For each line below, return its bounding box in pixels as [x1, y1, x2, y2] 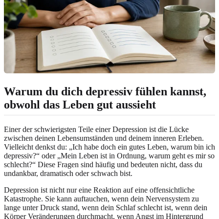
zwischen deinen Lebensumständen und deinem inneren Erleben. [4, 134, 204, 143]
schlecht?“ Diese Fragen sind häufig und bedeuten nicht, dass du [4, 160, 202, 169]
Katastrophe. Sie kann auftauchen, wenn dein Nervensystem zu [4, 195, 199, 203]
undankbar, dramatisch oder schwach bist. [4, 169, 132, 178]
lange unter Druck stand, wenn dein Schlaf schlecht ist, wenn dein [4, 203, 207, 212]
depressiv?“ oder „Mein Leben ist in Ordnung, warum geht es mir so [4, 152, 215, 160]
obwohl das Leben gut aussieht [4, 98, 156, 111]
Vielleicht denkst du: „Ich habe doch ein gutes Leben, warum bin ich [4, 143, 215, 152]
